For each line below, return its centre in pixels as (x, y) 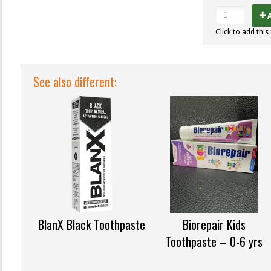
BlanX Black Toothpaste (92, 225)
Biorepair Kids (214, 225)
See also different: (75, 81)
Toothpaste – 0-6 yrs (214, 242)
